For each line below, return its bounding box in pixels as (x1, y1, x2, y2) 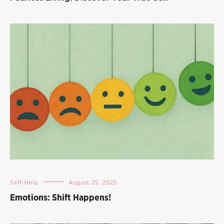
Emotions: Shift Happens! (10, 191, 111, 202)
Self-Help (10, 178, 38, 186)
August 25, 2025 (68, 178, 117, 186)
